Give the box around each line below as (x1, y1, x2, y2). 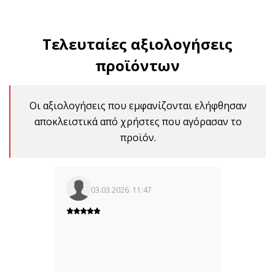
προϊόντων (95, 55, 180, 76)
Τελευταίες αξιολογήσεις (42, 34, 233, 54)
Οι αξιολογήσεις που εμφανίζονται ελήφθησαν (29, 99, 247, 112)
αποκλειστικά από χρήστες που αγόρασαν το (34, 115, 242, 128)
